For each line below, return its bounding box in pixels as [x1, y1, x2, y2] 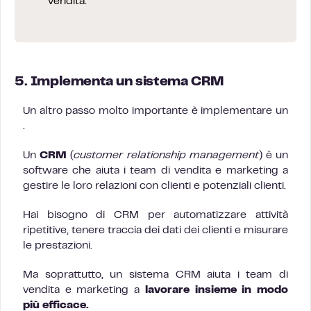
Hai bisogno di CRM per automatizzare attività [23, 210, 288, 220]
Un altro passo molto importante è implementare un [23, 106, 288, 116]
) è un [258, 151, 289, 160]
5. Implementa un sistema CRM [15, 76, 224, 88]
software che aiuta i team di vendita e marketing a [23, 166, 288, 176]
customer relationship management [74, 151, 259, 160]
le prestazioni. [23, 241, 92, 251]
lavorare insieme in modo [144, 285, 289, 295]
